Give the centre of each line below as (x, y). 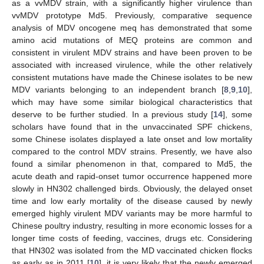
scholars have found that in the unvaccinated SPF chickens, (132, 126)
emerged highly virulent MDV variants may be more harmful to (132, 213)
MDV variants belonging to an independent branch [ (118, 89)
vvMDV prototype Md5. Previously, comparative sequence (132, 15)
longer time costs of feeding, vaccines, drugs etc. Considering (132, 238)
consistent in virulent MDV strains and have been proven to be (132, 52)
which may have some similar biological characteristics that (132, 102)
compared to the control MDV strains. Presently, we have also (132, 151)
